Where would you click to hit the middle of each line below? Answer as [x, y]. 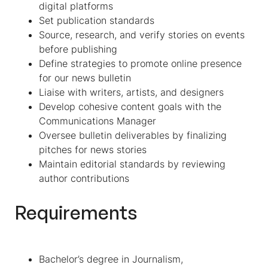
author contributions [84, 178]
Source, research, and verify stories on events [142, 35]
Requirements [76, 212]
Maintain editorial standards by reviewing [132, 164]
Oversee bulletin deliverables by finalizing [133, 135]
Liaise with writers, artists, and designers [131, 92]
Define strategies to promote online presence [140, 63]
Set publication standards [97, 20]
